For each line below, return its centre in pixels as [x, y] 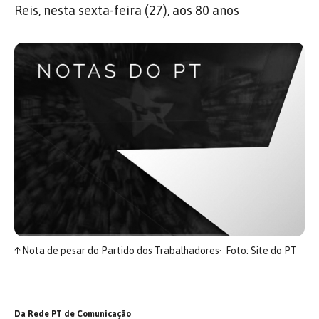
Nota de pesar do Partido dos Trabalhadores [120, 250]
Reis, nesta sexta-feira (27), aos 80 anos [127, 10]
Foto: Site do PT [261, 250]
